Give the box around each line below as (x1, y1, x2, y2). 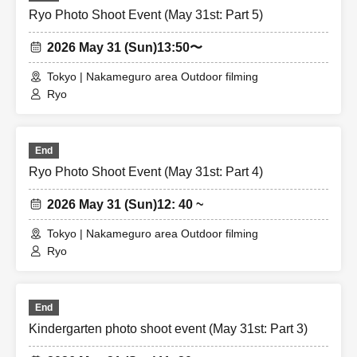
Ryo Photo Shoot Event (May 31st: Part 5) (29, 8, 263, 22)
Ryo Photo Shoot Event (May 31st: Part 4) (29, 165, 263, 178)
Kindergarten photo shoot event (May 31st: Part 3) (29, 322, 308, 335)
